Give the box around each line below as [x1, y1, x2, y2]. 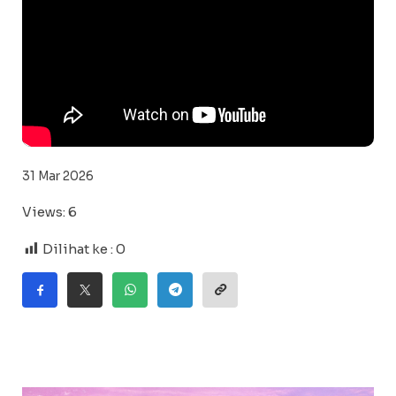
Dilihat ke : [42, 240, 113, 257]
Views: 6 [22, 203, 77, 220]
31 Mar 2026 [22, 169, 94, 184]
